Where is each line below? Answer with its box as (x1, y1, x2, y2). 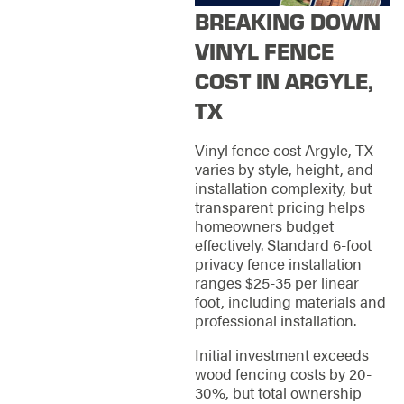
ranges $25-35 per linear (194, 271, 359, 294)
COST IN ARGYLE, (194, 66, 373, 96)
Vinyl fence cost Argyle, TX (194, 139, 373, 161)
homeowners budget (194, 215, 334, 237)
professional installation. (194, 309, 356, 332)
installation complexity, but (194, 177, 372, 199)
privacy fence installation (194, 252, 362, 275)
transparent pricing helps (194, 196, 365, 218)
